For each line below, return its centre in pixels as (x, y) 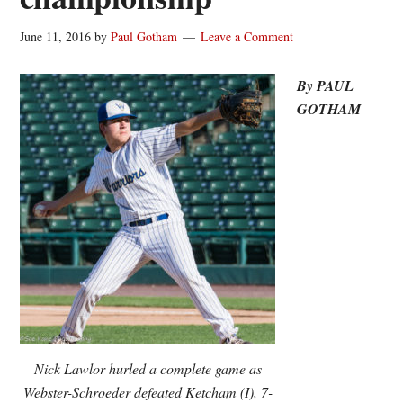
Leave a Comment (247, 36)
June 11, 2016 (56, 36)
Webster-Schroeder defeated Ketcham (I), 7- (148, 392)
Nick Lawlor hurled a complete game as (148, 368)
